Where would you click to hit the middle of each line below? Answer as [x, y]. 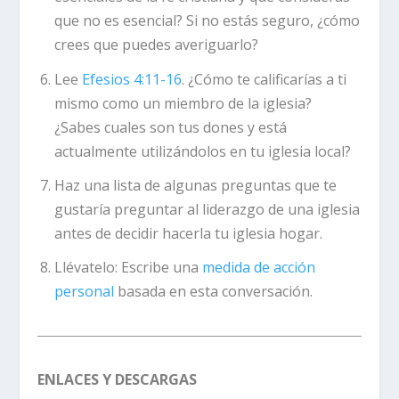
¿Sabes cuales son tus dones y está [170, 127]
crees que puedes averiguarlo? [156, 45]
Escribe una [161, 267]
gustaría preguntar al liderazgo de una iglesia [207, 209]
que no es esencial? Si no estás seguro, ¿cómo [207, 21]
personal [84, 291]
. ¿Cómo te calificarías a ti [264, 79]
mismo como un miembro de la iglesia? [183, 103]
